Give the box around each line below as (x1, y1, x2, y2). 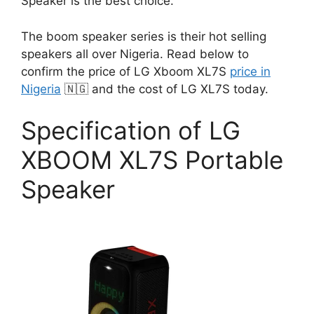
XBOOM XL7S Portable (21, 145, 283, 175)
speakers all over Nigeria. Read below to (21, 46, 249, 61)
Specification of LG (21, 116, 240, 146)
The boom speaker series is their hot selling (21, 29, 266, 43)
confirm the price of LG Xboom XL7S (21, 64, 230, 78)
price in (230, 64, 271, 78)
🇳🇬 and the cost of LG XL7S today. (61, 81, 268, 96)
